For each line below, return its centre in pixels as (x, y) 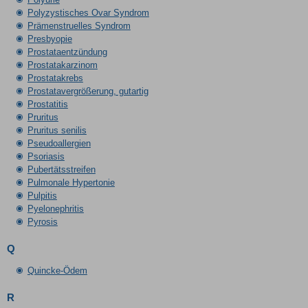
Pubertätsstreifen (61, 169)
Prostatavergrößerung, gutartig (88, 91)
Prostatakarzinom (62, 65)
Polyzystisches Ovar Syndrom (88, 13)
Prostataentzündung (67, 52)
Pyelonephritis (55, 209)
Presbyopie (49, 39)
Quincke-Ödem (57, 271)
